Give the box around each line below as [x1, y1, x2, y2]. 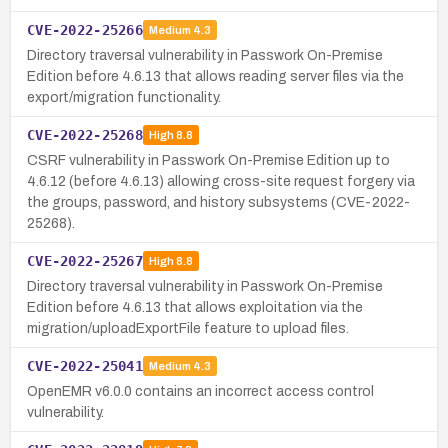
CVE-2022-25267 [27, 252, 143, 269]
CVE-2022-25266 [27, 21, 143, 38]
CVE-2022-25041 [27, 357, 143, 374]
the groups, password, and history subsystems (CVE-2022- [27, 194, 410, 210]
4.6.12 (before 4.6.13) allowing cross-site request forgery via [27, 173, 415, 189]
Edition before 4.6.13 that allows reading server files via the [27, 68, 404, 84]
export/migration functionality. [27, 89, 221, 105]
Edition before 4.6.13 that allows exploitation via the [27, 299, 363, 315]
